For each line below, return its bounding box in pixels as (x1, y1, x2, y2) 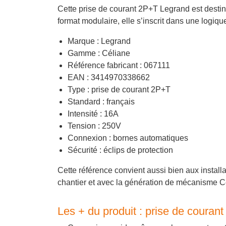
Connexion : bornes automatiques (68, 134, 188, 143)
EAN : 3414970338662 (68, 73, 150, 82)
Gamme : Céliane (68, 49, 130, 58)
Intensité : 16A (68, 109, 119, 119)
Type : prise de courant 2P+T (68, 85, 171, 94)
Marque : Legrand (68, 37, 131, 46)
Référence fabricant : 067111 (68, 61, 170, 70)
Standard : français (68, 97, 135, 106)
